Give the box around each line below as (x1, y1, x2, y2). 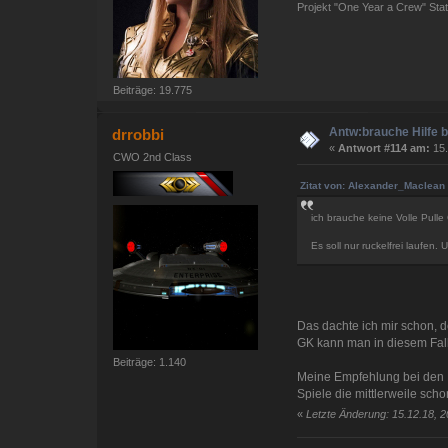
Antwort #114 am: (338, 142, 431, 155)
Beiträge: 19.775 (113, 84, 193, 97)
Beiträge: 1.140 (113, 355, 187, 368)
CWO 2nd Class (113, 151, 193, 164)
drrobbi (112, 126, 165, 144)
